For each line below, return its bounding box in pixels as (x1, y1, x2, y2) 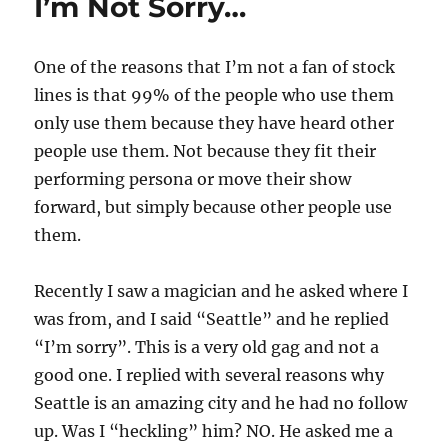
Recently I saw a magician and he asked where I (34, 281, 409, 301)
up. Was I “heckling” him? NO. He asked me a (34, 421, 394, 441)
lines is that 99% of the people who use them (34, 85, 395, 105)
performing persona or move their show (34, 169, 352, 189)
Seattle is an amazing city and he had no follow (34, 393, 408, 413)
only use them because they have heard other (34, 113, 395, 133)
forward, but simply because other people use (34, 197, 393, 217)
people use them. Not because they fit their (34, 141, 377, 161)
